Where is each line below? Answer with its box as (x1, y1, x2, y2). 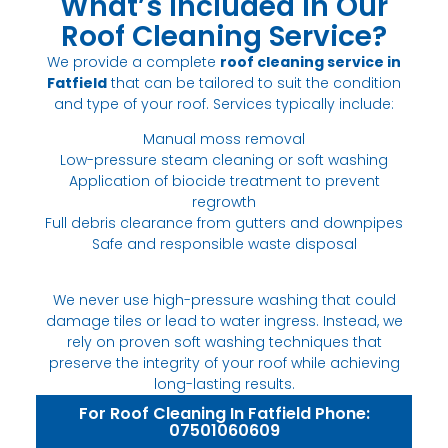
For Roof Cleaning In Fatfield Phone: (78, 401, 370, 425)
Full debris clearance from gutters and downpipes (45, 212, 403, 233)
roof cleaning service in (220, 51, 401, 72)
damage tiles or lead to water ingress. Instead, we (45, 310, 403, 331)
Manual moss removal (143, 128, 305, 149)
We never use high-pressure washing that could (52, 289, 396, 310)
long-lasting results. (153, 373, 295, 394)
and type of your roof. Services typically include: (54, 93, 394, 114)
